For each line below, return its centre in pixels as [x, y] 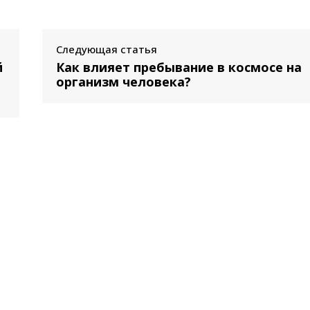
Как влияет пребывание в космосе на [179, 67]
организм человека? [123, 81]
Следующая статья [106, 49]
